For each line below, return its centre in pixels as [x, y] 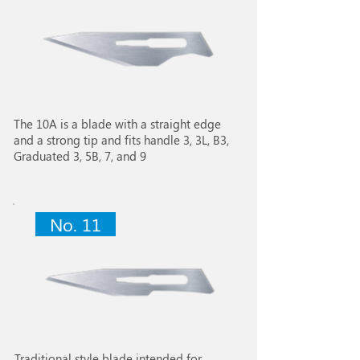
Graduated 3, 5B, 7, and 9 [80, 156]
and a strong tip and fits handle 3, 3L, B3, [121, 140]
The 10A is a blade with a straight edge [117, 124]
